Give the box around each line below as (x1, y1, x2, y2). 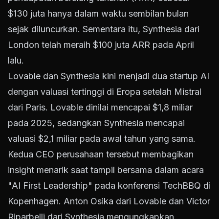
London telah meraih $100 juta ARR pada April (8, 40, 194, 50)
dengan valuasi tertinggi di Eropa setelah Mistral (8, 87, 201, 97)
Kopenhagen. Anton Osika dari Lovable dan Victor (8, 196, 210, 207)
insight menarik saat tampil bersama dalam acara (8, 165, 204, 175)
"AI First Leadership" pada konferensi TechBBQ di (8, 180, 211, 191)
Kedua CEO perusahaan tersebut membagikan (8, 149, 194, 160)
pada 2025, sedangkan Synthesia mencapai (8, 118, 185, 129)
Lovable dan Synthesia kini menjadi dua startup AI (8, 71, 209, 82)
